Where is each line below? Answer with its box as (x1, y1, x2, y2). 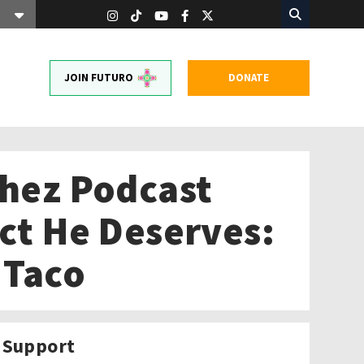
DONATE (227, 70, 269, 84)
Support (2, 333, 76, 358)
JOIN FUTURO (63, 70, 133, 84)
